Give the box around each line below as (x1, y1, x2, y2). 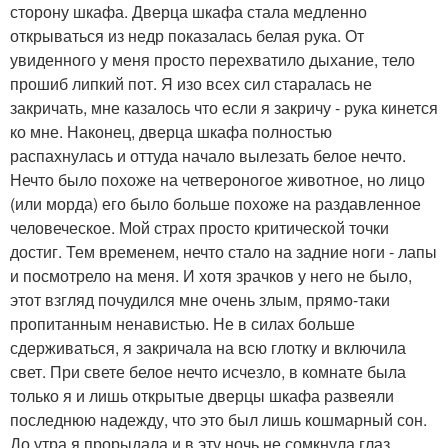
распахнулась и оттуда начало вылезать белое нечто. (10, 144, 406, 167)
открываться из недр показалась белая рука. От (10, 24, 364, 47)
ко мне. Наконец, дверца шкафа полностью (10, 120, 332, 143)
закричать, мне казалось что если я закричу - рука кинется (10, 96, 438, 119)
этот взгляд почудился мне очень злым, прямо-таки (10, 288, 390, 311)
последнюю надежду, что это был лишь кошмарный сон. (10, 408, 427, 431)
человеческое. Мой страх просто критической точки (10, 216, 389, 239)
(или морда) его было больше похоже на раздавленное (10, 192, 421, 215)
